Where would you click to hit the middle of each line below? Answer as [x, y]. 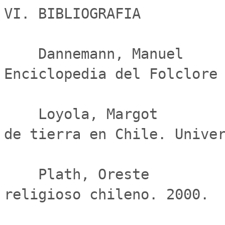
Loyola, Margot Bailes [21, 114]
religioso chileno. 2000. [106, 194]
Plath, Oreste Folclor [21, 174]
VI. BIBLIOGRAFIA [72, 14]
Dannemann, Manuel [21, 54]
